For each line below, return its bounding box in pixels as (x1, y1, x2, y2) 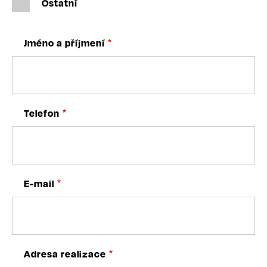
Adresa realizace (24, 247, 106, 260)
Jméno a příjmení (24, 36, 105, 49)
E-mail (24, 177, 54, 190)
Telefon (24, 107, 60, 119)
